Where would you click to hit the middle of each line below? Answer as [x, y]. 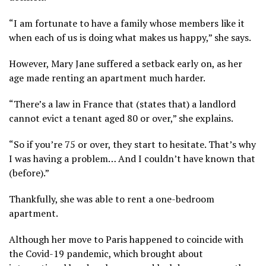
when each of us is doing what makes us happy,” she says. [130, 37]
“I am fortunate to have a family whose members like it [127, 23]
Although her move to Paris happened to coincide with [126, 239]
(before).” [29, 172]
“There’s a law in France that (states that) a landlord [122, 104]
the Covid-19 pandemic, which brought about [106, 253]
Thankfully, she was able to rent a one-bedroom [112, 199]
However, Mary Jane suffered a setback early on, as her [126, 63]
